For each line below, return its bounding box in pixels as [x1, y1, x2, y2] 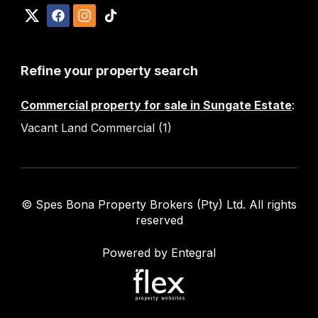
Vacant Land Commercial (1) [21, 121, 172, 135]
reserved [135, 213, 183, 227]
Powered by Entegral [102, 246, 216, 260]
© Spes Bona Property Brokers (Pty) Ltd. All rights [21, 197, 297, 212]
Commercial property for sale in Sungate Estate [21, 98, 292, 112]
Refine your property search [21, 63, 198, 78]
